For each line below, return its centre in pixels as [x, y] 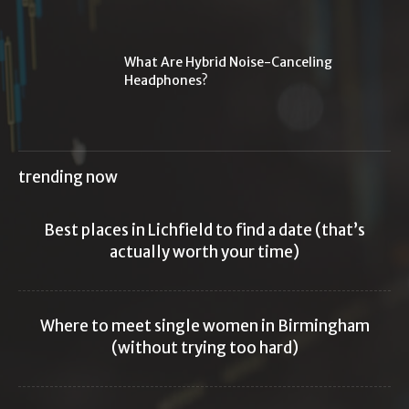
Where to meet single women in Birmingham [204, 325]
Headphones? [166, 80]
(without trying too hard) [204, 347]
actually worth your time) [204, 252]
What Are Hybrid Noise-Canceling [228, 62]
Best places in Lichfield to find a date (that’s [204, 230]
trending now [68, 177]
